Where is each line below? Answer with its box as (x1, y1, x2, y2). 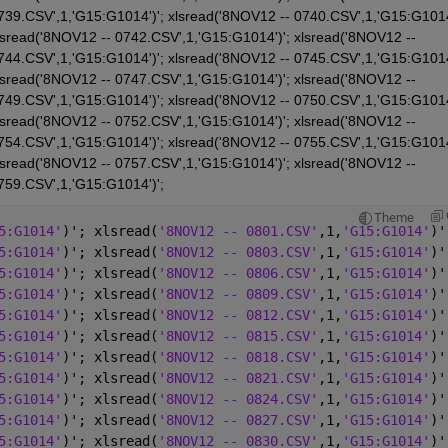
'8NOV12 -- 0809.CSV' (157, 285, 318, 302)
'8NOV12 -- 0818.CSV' (157, 348, 318, 365)
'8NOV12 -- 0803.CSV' (157, 243, 318, 260)
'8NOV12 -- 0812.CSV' (157, 306, 318, 323)
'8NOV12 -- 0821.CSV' (157, 369, 318, 386)
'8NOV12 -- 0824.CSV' (157, 390, 318, 407)
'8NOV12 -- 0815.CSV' (157, 327, 318, 344)
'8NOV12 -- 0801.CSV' (157, 222, 318, 239)
